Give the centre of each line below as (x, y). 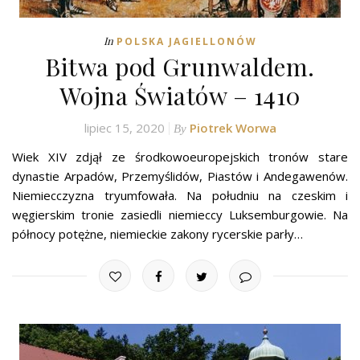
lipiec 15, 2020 (124, 128)
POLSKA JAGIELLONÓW (186, 42)
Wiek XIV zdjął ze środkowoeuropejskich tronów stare (180, 157)
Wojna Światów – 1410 (180, 96)
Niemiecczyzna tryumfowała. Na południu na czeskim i (180, 196)
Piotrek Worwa (233, 128)
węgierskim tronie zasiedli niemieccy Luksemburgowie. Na (180, 215)
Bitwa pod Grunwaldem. (180, 67)
